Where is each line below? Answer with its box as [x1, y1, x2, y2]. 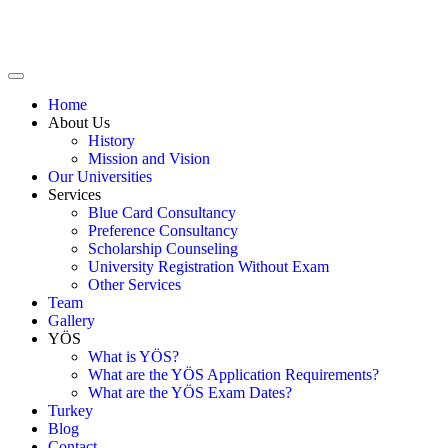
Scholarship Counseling [88, 240, 238, 257]
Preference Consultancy [88, 222, 238, 239]
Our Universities [48, 168, 152, 185]
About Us [48, 114, 110, 131]
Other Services [88, 276, 181, 293]
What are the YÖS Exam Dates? [88, 384, 292, 401]
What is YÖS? [88, 348, 179, 365]
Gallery [48, 312, 95, 329]
